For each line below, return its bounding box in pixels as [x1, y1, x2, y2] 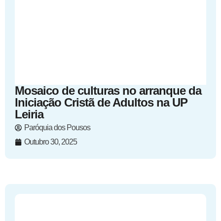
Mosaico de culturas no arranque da [15, 84, 201, 97]
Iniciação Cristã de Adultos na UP [15, 96, 187, 109]
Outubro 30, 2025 [24, 138, 77, 146]
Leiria [15, 108, 43, 121]
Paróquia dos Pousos [24, 123, 90, 132]
